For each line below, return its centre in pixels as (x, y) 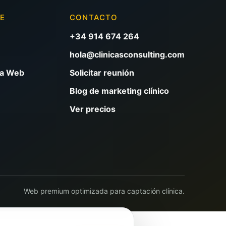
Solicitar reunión (102, 72)
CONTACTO (94, 17)
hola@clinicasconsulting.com (127, 54)
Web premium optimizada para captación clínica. (104, 191)
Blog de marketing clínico (119, 91)
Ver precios (92, 109)
